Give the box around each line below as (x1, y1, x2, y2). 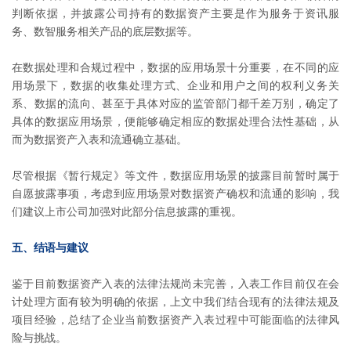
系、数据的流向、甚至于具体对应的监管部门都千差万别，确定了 (12, 97, 339, 110)
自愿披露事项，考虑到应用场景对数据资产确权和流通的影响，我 (12, 187, 339, 201)
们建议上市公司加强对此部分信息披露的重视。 (12, 205, 242, 219)
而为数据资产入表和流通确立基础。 (12, 133, 187, 147)
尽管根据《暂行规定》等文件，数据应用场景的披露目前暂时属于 (12, 169, 339, 183)
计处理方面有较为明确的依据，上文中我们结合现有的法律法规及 (12, 295, 339, 309)
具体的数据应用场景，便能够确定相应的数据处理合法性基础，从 (12, 115, 339, 128)
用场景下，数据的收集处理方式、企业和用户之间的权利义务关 (12, 79, 339, 92)
